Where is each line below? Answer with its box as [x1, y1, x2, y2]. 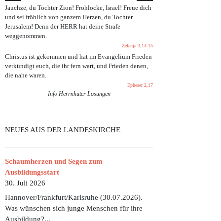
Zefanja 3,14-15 [122, 42, 153, 48]
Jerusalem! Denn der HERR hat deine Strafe [5, 23, 120, 30]
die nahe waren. [5, 72, 46, 79]
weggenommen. [5, 32, 47, 39]
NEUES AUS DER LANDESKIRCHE [5, 125, 120, 134]
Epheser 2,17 [127, 82, 153, 88]
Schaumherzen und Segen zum [5, 157, 103, 165]
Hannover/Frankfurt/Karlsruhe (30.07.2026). [5, 193, 143, 202]
